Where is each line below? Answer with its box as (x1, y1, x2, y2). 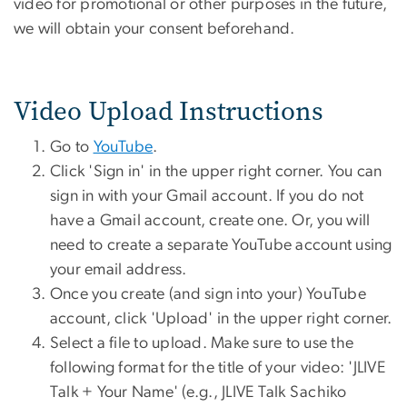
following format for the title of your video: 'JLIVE (50, 360, 385, 377)
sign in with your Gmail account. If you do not (50, 188, 364, 205)
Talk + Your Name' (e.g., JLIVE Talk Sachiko (50, 384, 347, 402)
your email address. (50, 262, 187, 279)
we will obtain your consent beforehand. (14, 21, 295, 38)
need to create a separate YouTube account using (50, 237, 392, 254)
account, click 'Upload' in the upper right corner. (50, 311, 392, 328)
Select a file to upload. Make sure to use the (50, 335, 354, 352)
